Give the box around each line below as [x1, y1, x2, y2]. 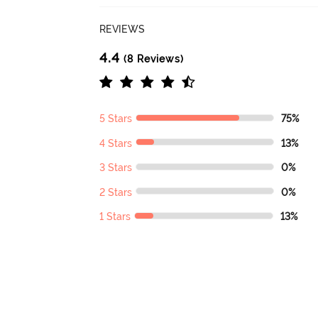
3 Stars [99, 162, 133, 174]
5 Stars [99, 113, 133, 125]
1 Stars [99, 211, 131, 223]
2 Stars [99, 186, 133, 198]
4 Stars [99, 137, 133, 149]
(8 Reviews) [120, 53, 185, 65]
